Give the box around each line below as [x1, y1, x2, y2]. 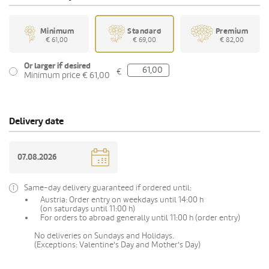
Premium [215, 26, 249, 37]
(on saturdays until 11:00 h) [40, 203, 135, 214]
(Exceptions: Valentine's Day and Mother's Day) [34, 239, 201, 250]
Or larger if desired [24, 60, 91, 71]
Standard [127, 26, 161, 37]
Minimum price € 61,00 [24, 70, 110, 80]
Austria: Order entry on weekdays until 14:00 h [40, 194, 204, 205]
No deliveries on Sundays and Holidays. [34, 230, 174, 241]
